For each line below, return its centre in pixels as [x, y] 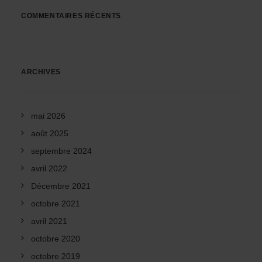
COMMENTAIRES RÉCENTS [71, 16]
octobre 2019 [56, 256]
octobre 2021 [56, 204]
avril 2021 [49, 221]
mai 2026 [48, 116]
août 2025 [50, 133]
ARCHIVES [41, 72]
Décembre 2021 [61, 186]
